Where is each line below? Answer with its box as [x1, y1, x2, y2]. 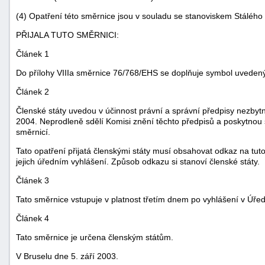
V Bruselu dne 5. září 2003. [16, 251, 118, 261]
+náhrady [219, 198, 256, 208]
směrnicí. [16, 127, 50, 137]
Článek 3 [16, 175, 49, 185]
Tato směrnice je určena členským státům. [16, 232, 173, 242]
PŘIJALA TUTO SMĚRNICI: [16, 30, 119, 40]
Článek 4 [16, 213, 49, 223]
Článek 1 [16, 49, 49, 59]
